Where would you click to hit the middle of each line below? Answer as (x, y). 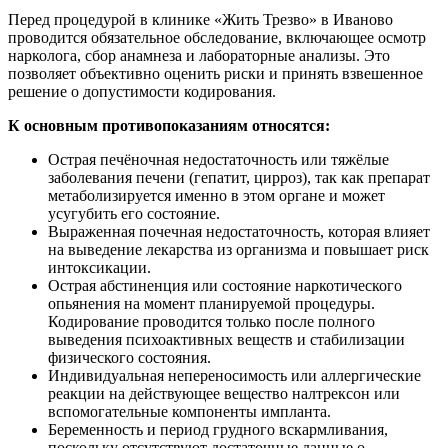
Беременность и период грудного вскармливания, (218, 429)
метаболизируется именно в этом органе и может (216, 195)
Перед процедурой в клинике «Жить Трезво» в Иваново (200, 19)
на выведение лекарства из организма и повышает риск (238, 249)
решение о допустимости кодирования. (142, 91)
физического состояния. (129, 357)
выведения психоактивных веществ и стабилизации (226, 339)
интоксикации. (99, 267)
